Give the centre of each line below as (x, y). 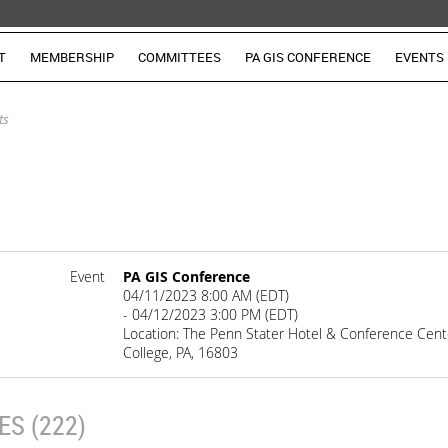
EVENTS (419, 57)
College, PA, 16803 (181, 352)
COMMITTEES (179, 57)
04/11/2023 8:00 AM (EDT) (206, 295)
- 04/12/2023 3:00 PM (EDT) (211, 314)
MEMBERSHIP (72, 57)
